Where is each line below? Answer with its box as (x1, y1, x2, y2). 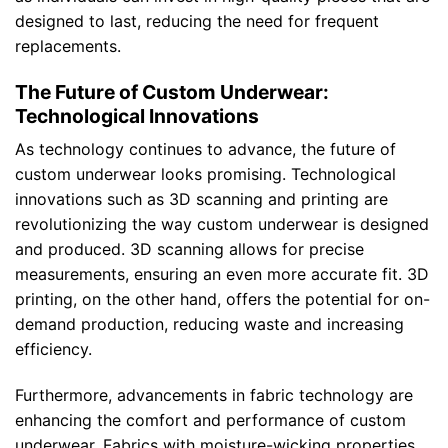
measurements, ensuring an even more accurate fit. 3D (15, 264, 429, 285)
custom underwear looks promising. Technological (15, 164, 396, 185)
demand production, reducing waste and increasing (15, 314, 404, 335)
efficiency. (15, 339, 92, 360)
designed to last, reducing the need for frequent (15, 10, 379, 31)
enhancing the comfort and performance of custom (15, 410, 406, 431)
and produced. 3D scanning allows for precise (15, 239, 364, 260)
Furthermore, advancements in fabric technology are (15, 385, 413, 406)
